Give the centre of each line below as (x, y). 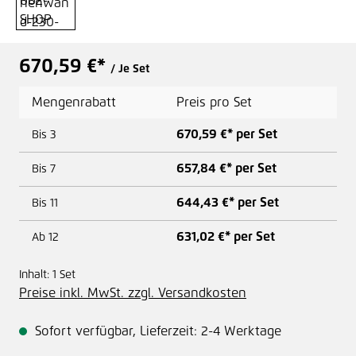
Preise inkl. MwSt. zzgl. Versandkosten (133, 293)
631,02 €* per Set (226, 236)
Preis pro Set (214, 102)
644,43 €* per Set (228, 202)
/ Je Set (130, 69)
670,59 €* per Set (227, 134)
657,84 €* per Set (226, 168)
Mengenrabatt (74, 102)
